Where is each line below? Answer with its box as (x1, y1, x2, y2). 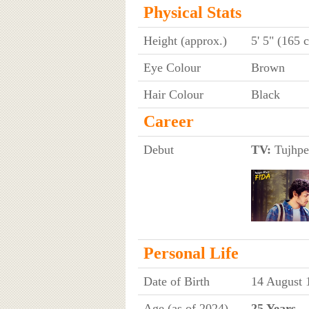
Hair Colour (143, 87, 203, 101)
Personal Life (143, 243, 239, 262)
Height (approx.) (143, 33, 227, 48)
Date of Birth (143, 274, 210, 288)
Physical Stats (143, 3, 241, 21)
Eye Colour (143, 60, 201, 74)
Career (143, 112, 194, 130)
